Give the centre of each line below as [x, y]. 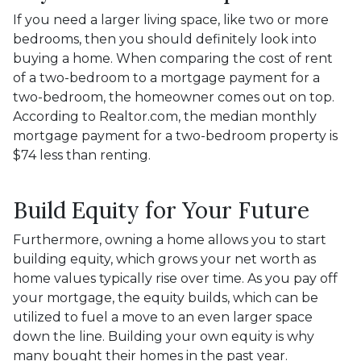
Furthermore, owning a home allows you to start [170, 240]
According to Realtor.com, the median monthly [165, 116]
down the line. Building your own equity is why [164, 336]
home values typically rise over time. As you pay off [175, 278]
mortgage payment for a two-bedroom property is [175, 136]
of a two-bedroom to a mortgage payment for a [166, 78]
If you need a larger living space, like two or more [171, 20]
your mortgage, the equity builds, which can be [166, 298]
